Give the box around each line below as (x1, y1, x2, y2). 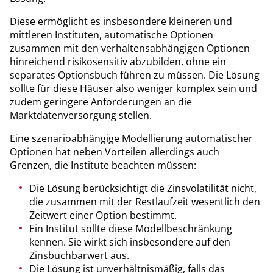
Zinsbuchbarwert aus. (29, 248, 129, 262)
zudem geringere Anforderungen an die (10, 94, 192, 108)
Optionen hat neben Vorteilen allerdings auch (10, 144, 219, 158)
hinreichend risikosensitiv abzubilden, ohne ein (10, 54, 226, 68)
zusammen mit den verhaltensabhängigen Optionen (10, 41, 250, 55)
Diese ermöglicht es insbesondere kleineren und (10, 14, 232, 28)
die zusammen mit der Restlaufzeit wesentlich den (29, 194, 260, 208)
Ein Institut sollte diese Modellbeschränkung (29, 221, 232, 235)
